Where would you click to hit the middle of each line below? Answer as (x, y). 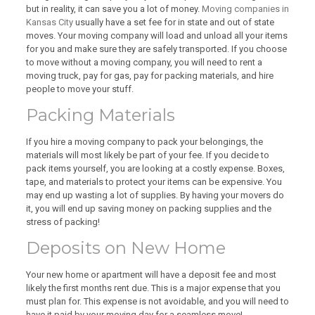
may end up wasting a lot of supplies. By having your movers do (155, 195)
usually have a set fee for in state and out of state (173, 22)
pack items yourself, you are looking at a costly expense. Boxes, (155, 168)
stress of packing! (63, 221)
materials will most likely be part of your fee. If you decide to (147, 155)
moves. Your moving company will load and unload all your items (156, 35)
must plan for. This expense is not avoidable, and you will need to (157, 301)
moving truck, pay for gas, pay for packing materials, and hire (149, 75)
